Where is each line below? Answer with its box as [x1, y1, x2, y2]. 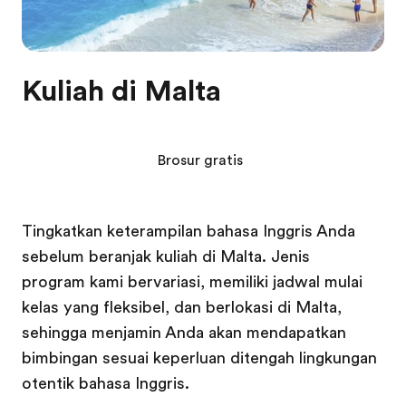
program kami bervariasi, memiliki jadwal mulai [22, 273, 362, 291]
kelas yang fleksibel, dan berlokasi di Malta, [22, 298, 342, 316]
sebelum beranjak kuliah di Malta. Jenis [22, 247, 310, 266]
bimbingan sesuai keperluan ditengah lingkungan [22, 349, 377, 367]
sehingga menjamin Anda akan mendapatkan [22, 324, 346, 342]
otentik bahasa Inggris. [22, 374, 189, 392]
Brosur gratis [156, 152, 243, 169]
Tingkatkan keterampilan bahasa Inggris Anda [22, 222, 355, 240]
